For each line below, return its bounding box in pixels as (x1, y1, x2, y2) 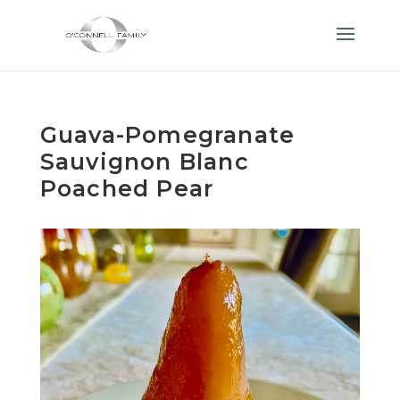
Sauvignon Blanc (39, 148, 249, 175)
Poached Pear (39, 175, 214, 202)
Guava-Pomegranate (39, 121, 296, 148)
